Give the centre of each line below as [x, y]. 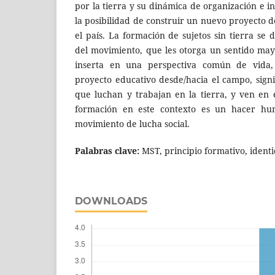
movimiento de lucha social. [132, 123]
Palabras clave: [107, 150]
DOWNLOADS [111, 201]
